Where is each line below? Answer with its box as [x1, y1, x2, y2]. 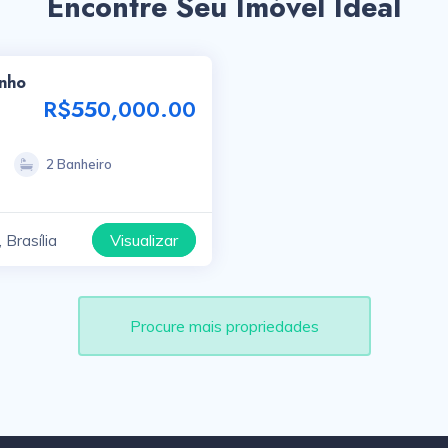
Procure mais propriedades [129, 316, 319, 336]
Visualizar [110, 229, 178, 250]
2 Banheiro [45, 155, 112, 172]
